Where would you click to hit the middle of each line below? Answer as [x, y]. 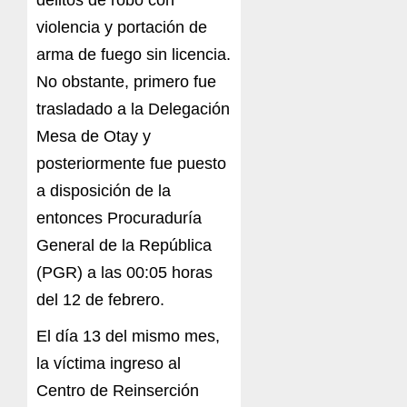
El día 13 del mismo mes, [128, 337]
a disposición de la [104, 191]
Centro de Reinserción [118, 391]
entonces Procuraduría [119, 218]
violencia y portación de [122, 28]
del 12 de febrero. [100, 300]
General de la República [124, 246]
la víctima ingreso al [109, 364]
